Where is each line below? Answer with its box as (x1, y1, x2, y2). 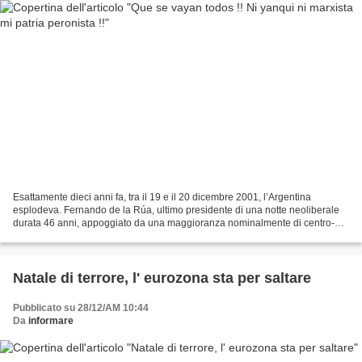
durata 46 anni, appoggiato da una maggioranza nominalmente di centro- (13, 217, 335, 229)
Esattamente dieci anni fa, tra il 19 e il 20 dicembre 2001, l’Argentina (13, 191, 311, 203)
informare (28, 314, 74, 326)
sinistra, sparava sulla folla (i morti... (13, 229, 169, 242)
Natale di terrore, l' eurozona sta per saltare (13, 269, 311, 286)
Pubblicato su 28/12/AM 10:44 (13, 301, 149, 314)
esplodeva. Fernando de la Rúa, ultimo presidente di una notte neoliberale (13, 204, 339, 216)
